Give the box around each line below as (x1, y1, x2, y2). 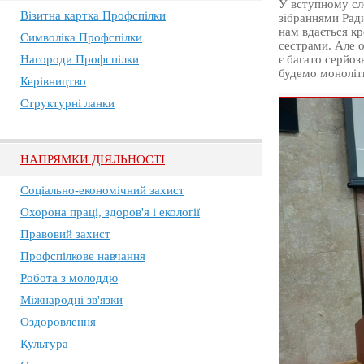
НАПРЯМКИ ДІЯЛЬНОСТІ (20, 153, 165, 166)
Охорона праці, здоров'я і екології (20, 206, 200, 219)
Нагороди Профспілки (20, 53, 139, 66)
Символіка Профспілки (20, 31, 142, 44)
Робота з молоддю (20, 271, 118, 284)
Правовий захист (20, 227, 110, 240)
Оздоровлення (20, 315, 96, 328)
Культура (20, 337, 68, 350)
